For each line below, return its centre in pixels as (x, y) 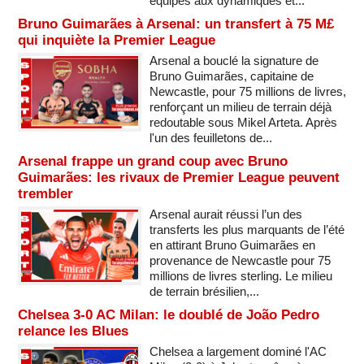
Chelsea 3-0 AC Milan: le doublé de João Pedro (169, 314)
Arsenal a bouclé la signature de (234, 60)
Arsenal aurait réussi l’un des (225, 214)
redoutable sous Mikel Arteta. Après (243, 122)
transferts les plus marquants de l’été (247, 229)
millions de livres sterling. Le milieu (240, 275)
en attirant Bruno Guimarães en (232, 245)
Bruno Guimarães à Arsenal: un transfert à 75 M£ (176, 24)
